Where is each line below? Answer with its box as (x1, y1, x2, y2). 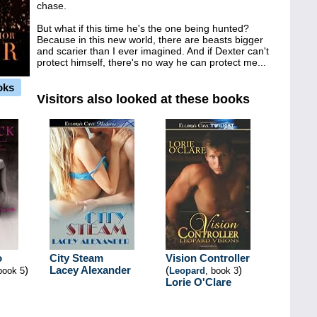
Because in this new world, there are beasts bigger (37, 34, 263, 45)
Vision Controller (166, 252, 250, 264)
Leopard (169, 265, 205, 276)
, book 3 (205, 265, 238, 276)
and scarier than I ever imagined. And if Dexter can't (37, 45, 269, 57)
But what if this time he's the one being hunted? (37, 23, 249, 34)
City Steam (50, 252, 103, 264)
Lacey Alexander (50, 264, 131, 276)
